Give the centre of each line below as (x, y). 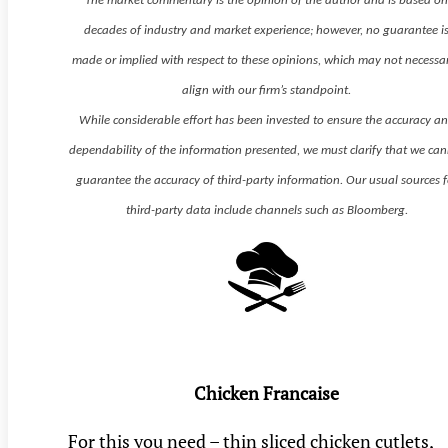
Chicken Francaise (267, 393)
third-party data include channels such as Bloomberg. (266, 211)
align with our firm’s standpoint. (267, 91)
